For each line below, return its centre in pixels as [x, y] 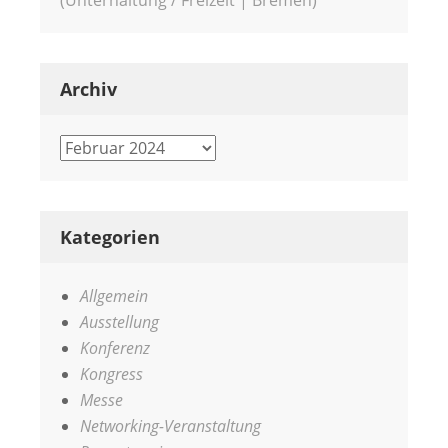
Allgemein [114, 295]
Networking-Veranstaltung [170, 425]
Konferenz [115, 347]
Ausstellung [119, 321]
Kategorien [110, 236]
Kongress [111, 373]
